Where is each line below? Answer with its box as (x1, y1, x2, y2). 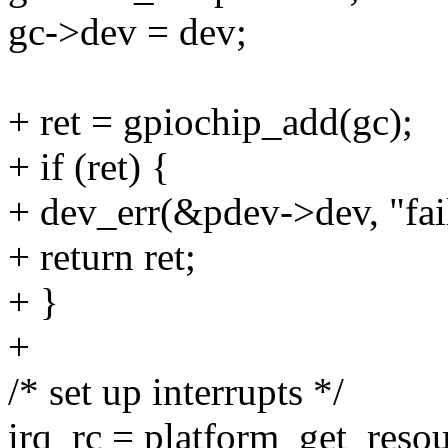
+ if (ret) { (8, 145, 170, 189)
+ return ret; (8, 235, 196, 279)
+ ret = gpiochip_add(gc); (8, 100, 413, 144)
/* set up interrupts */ (8, 370, 344, 414)
